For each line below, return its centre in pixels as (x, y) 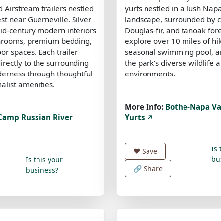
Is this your (44, 159)
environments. (150, 73)
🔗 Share (148, 168)
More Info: (144, 106)
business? (42, 170)
